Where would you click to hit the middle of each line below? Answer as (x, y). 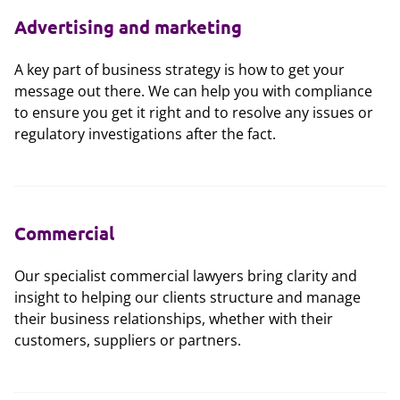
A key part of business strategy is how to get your (179, 70)
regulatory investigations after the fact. (145, 134)
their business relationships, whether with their (174, 319)
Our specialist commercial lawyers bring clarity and (186, 276)
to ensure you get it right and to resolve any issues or (194, 112)
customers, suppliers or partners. (128, 340)
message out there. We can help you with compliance (193, 91)
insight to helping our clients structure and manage (187, 297)
